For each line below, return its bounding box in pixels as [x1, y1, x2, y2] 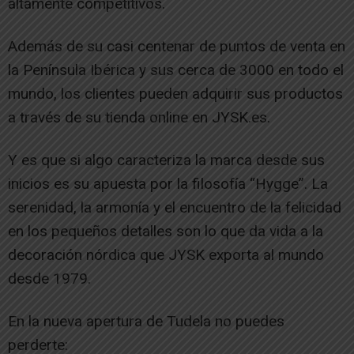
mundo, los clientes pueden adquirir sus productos [8, 84, 343, 103]
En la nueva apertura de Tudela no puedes [8, 311, 284, 330]
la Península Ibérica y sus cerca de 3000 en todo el [8, 60, 344, 79]
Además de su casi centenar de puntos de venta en [8, 36, 345, 55]
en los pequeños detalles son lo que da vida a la [8, 221, 323, 240]
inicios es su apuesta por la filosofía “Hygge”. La [8, 174, 328, 193]
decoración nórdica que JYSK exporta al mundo [8, 245, 324, 264]
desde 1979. [8, 269, 91, 288]
